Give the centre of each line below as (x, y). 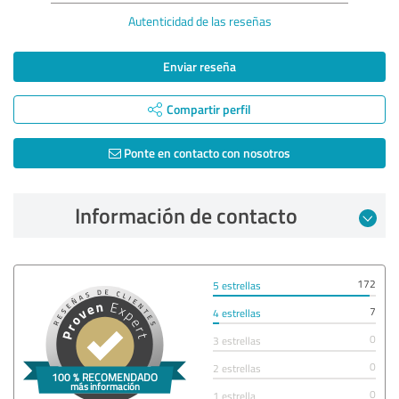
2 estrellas (237, 368)
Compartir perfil (209, 109)
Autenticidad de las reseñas (199, 20)
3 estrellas (237, 340)
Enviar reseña (199, 66)
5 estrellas (237, 285)
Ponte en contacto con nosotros (206, 152)
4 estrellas (237, 313)
